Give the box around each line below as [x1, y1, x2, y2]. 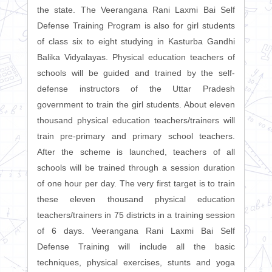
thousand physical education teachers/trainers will [37, 115, 235, 126]
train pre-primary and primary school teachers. [37, 131, 235, 141]
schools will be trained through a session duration [37, 163, 235, 173]
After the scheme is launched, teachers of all [37, 147, 235, 157]
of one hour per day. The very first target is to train [37, 178, 235, 189]
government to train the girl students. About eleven [37, 100, 235, 110]
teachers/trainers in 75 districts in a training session [37, 210, 235, 220]
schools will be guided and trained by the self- [37, 68, 235, 78]
